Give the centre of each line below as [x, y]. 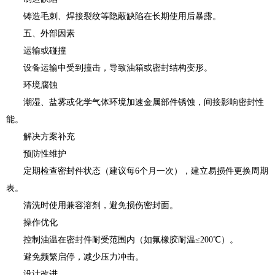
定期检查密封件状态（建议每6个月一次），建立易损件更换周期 [137, 171]
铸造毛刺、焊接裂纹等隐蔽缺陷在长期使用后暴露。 [114, 16]
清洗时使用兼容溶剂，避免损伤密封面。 [92, 205]
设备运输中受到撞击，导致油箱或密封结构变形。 [109, 68]
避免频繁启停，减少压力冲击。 [75, 257]
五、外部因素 [41, 33]
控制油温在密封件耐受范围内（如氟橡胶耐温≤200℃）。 [122, 240]
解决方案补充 [41, 137]
